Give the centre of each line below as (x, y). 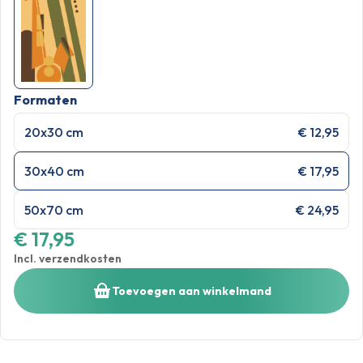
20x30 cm (54, 132)
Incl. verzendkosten (68, 258)
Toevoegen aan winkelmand (191, 290)
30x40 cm (54, 171)
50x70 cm (54, 209)
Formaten (45, 100)
